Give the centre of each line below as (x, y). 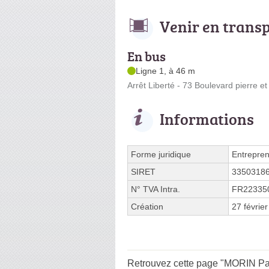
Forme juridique (161, 154)
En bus (147, 56)
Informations (207, 119)
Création (147, 206)
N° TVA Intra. (156, 189)
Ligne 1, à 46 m (165, 71)
